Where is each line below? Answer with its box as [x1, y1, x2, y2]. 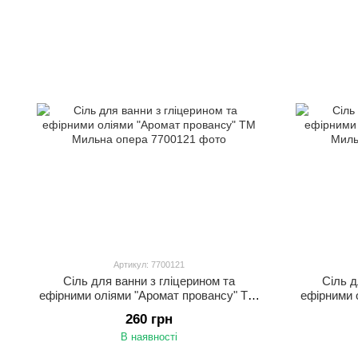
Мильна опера [109, 303, 188, 316]
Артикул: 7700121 [113, 260, 185, 269]
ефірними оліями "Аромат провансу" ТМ [39, 288, 258, 302]
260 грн [125, 312, 173, 327]
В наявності [120, 331, 177, 343]
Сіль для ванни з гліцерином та [62, 274, 235, 288]
